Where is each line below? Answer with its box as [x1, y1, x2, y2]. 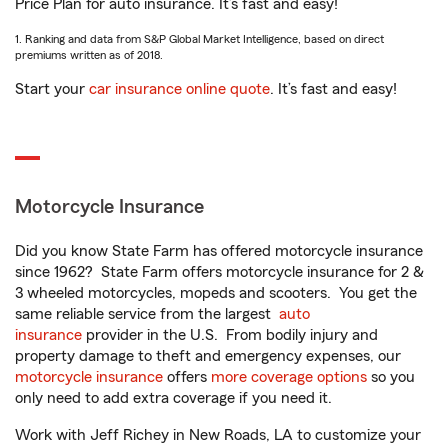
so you [367, 369, 415, 385]
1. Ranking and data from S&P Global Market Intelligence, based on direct [15, 33, 384, 45]
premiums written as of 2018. [15, 49, 163, 61]
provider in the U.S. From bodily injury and [82, 327, 378, 343]
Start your [15, 81, 89, 97]
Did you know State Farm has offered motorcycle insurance [15, 243, 423, 259]
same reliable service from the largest [15, 306, 279, 322]
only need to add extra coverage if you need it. [15, 390, 336, 406]
